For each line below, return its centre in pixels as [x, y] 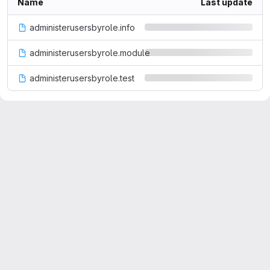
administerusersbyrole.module [90, 53]
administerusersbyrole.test [82, 78]
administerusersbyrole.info [82, 27]
